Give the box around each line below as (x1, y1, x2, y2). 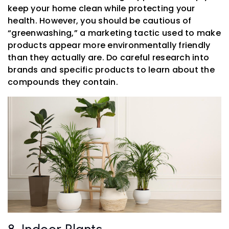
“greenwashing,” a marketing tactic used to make (8, 27, 221, 39)
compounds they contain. (8, 76, 118, 88)
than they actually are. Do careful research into (8, 52, 209, 64)
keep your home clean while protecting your (8, 3, 195, 15)
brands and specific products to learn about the (8, 64, 215, 76)
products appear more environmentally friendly (8, 39, 211, 52)
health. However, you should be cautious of (8, 15, 192, 27)
